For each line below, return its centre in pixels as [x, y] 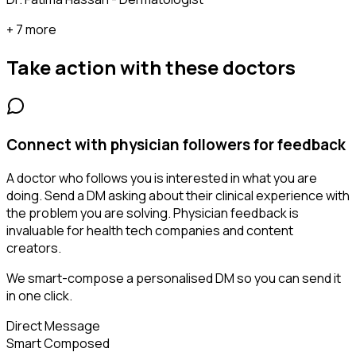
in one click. [39, 296]
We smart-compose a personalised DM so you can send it [174, 279]
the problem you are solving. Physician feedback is [153, 213]
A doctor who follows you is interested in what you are [162, 178]
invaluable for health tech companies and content [150, 231]
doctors [259, 67]
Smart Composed [58, 344]
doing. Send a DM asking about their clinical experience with [178, 196]
